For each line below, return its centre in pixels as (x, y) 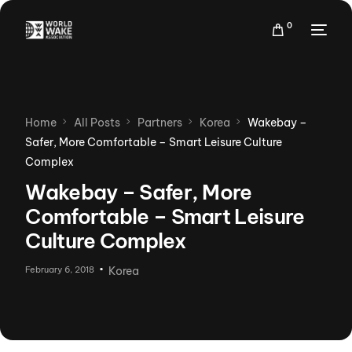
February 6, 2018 (60, 269)
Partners (160, 123)
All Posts (97, 123)
